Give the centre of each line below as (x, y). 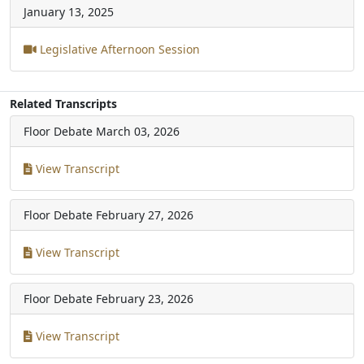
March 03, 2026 (138, 131)
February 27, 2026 (145, 214)
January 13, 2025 (69, 11)
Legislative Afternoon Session (118, 49)
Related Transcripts (63, 103)
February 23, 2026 (145, 298)
